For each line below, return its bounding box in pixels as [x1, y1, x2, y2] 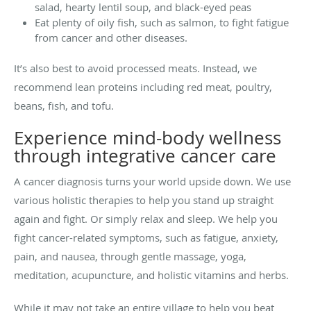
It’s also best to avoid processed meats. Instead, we [14, 60, 257, 75]
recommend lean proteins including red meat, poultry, [14, 79, 272, 94]
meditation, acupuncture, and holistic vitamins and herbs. [14, 267, 289, 282]
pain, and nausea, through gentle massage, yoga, [14, 249, 246, 263]
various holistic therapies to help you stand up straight [14, 192, 274, 207]
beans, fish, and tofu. [14, 98, 114, 112]
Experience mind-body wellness [14, 125, 281, 150]
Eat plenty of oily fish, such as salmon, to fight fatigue [35, 15, 289, 29]
